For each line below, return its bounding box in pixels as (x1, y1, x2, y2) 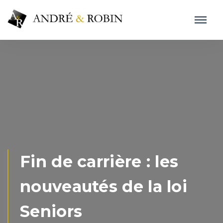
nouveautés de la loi (20, 177, 187, 196)
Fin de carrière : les (20, 152, 179, 171)
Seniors (20, 202, 83, 221)
